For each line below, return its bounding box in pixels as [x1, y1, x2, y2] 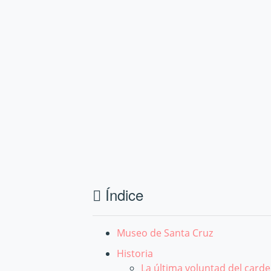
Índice [101, 184, 143, 205]
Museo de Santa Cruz [117, 226, 213, 240]
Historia [117, 247, 153, 260]
